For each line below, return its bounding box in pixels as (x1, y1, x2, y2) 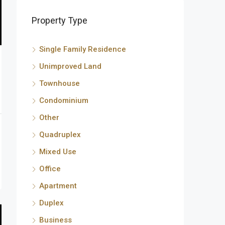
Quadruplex (39, 130, 81, 139)
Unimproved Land (39, 62, 101, 71)
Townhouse (39, 79, 80, 88)
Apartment (39, 181, 77, 190)
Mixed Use (39, 147, 76, 156)
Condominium (39, 96, 88, 105)
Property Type (32, 15, 87, 26)
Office (39, 164, 61, 173)
